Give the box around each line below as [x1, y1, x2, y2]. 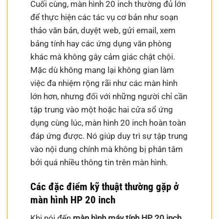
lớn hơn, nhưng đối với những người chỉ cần [30, 91, 188, 101]
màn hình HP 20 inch [30, 194, 116, 206]
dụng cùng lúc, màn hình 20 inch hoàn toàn [30, 117, 186, 128]
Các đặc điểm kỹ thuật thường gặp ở [30, 180, 179, 193]
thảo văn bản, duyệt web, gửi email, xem [30, 25, 176, 35]
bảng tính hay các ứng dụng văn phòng [30, 38, 172, 48]
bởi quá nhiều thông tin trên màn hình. [30, 157, 168, 167]
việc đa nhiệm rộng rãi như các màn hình [30, 78, 178, 88]
